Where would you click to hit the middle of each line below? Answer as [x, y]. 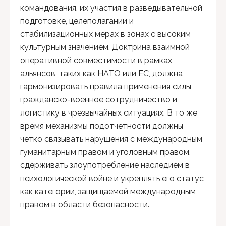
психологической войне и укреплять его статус [112, 179]
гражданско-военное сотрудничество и [99, 100]
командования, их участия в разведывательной [111, 8]
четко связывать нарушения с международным [111, 139]
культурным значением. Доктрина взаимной [105, 47]
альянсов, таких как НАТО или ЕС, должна [101, 74]
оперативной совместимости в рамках [96, 61]
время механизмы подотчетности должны [102, 126]
